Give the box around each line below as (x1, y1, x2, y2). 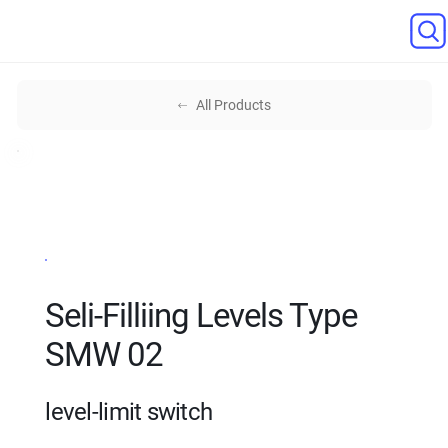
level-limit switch (45, 398, 213, 427)
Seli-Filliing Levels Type (45, 296, 357, 336)
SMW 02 (45, 335, 164, 375)
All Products (196, 97, 272, 114)
